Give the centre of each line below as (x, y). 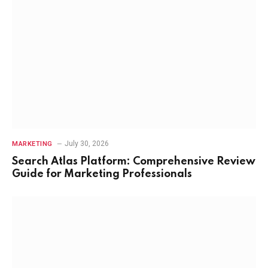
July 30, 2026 (86, 143)
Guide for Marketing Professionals (102, 174)
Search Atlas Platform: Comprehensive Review (134, 161)
